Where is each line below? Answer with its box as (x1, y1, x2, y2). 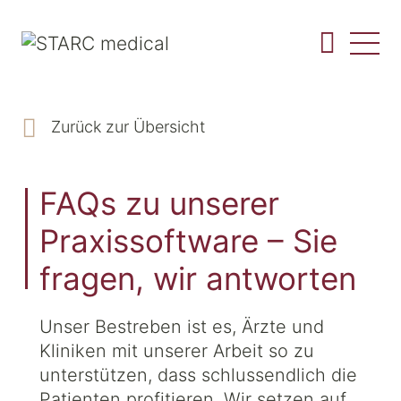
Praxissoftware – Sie (39, 222, 337, 260)
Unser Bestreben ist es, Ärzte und (39, 316, 324, 337)
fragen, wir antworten (39, 260, 356, 297)
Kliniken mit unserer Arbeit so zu (39, 340, 314, 362)
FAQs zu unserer (39, 184, 279, 222)
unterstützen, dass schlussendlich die (39, 364, 357, 386)
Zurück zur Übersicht (51, 117, 205, 136)
